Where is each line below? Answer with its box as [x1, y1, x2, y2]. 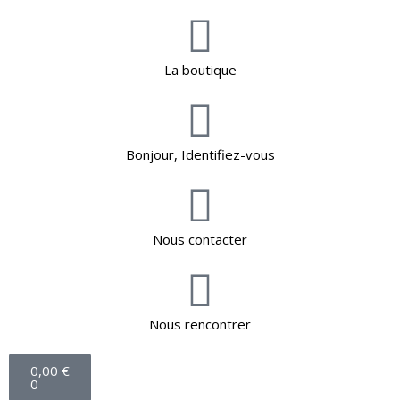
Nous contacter [153, 230, 247, 248]
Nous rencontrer [149, 315, 251, 333]
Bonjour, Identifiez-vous [125, 146, 275, 163]
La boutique [163, 61, 237, 79]
